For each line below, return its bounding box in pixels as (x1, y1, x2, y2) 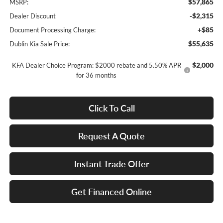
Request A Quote (78, 130, 145, 142)
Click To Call (88, 103, 135, 114)
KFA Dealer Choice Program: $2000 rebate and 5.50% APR (11, 61, 181, 70)
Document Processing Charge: (9, 26, 96, 34)
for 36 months (76, 71, 117, 80)
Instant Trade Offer (74, 158, 149, 170)
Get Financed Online (71, 186, 152, 198)
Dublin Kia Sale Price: (9, 40, 70, 48)
